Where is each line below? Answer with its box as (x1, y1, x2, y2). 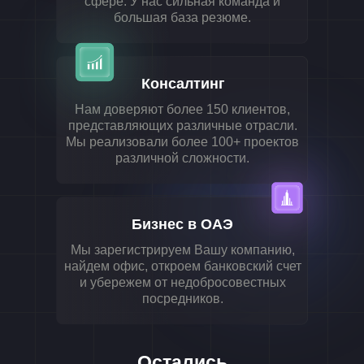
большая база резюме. (114, 11, 251, 24)
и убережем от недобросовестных (79, 275, 286, 289)
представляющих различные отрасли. (67, 119, 297, 132)
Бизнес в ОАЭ (131, 216, 233, 232)
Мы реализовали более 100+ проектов (66, 135, 299, 149)
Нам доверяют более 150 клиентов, (75, 102, 290, 116)
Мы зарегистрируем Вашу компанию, (70, 243, 295, 257)
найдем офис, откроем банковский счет (63, 259, 301, 273)
